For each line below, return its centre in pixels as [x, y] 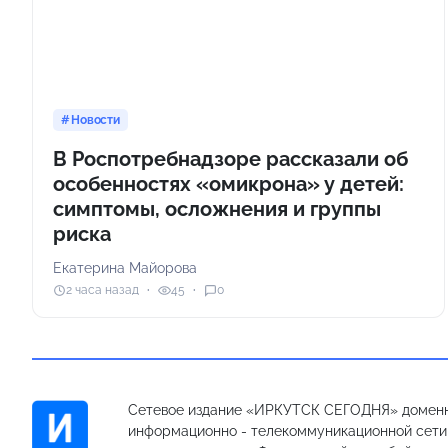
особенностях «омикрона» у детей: [228, 183]
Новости [95, 119]
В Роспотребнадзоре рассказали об [230, 158]
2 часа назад [102, 290]
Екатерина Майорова [125, 267]
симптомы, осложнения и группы [217, 208]
